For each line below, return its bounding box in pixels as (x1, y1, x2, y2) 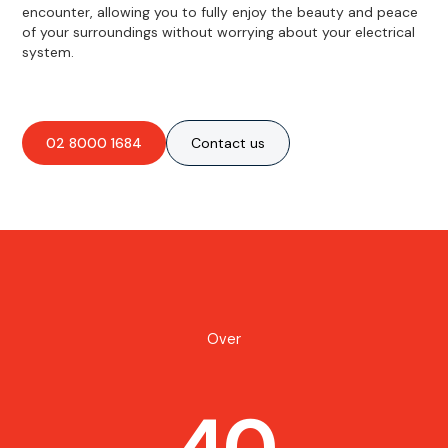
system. (22, 42, 75, 61)
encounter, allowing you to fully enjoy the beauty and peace (22, 2, 419, 21)
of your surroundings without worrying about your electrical (22, 22, 416, 41)
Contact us (191, 133, 266, 152)
